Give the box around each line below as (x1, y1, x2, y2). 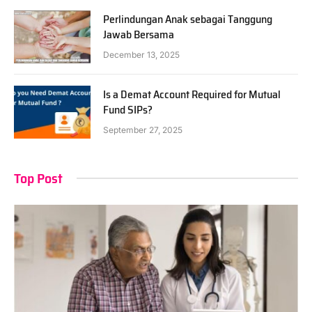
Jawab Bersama (103, 25, 174, 43)
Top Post (14, 166, 63, 189)
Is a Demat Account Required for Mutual (103, 85, 281, 103)
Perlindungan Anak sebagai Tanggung (103, 10, 272, 28)
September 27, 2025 (103, 124, 182, 135)
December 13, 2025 (103, 49, 180, 60)
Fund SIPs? (103, 100, 153, 118)
